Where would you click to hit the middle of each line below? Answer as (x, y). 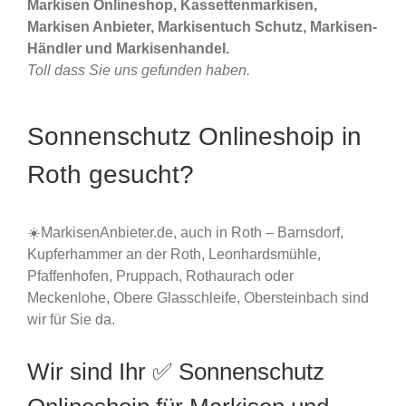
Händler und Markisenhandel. (128, 49)
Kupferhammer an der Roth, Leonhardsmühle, (174, 254)
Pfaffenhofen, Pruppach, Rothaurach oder (160, 275)
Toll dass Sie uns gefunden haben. (139, 71)
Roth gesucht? (111, 175)
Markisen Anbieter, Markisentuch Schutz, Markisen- (202, 27)
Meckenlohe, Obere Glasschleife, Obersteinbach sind (198, 297)
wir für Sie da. (71, 319)
